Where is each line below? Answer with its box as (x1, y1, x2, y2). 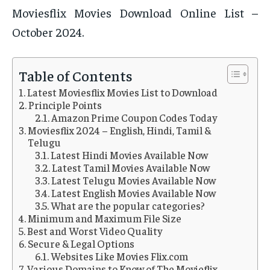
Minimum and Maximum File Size (28, 212, 182, 225)
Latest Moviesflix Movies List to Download (27, 86, 218, 99)
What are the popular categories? (51, 199, 206, 213)
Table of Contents (19, 66, 133, 85)
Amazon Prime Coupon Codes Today (51, 111, 218, 125)
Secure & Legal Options (28, 237, 135, 251)
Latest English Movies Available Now (51, 186, 216, 200)
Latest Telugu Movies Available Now (51, 174, 216, 187)
